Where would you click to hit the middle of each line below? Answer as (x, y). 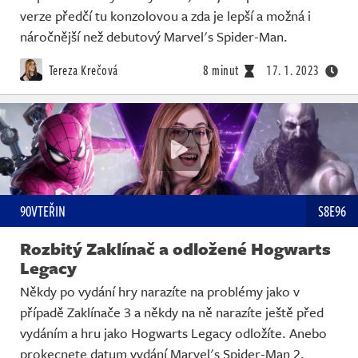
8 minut (221, 70)
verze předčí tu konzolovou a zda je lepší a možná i (165, 15)
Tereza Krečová (82, 70)
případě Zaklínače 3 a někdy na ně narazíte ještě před (172, 312)
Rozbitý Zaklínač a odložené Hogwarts (175, 249)
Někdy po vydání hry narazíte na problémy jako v (160, 292)
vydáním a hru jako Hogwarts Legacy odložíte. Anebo (173, 333)
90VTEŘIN (43, 211)
